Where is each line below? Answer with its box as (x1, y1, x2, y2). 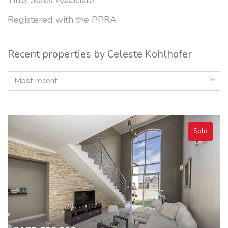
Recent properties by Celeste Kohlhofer (8, 47, 192, 62)
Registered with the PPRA (8, 14, 117, 26)
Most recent (14, 75, 58, 87)
